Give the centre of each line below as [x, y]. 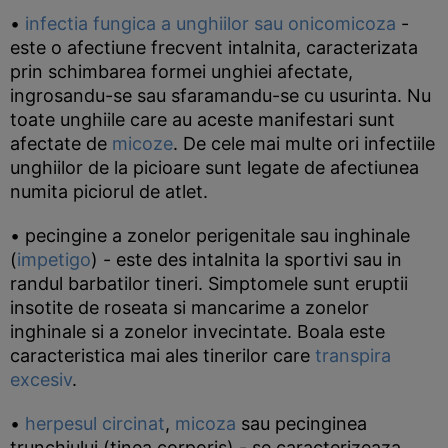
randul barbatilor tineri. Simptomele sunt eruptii [209, 283]
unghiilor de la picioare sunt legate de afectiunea [214, 167]
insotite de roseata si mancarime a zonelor [189, 307]
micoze [142, 143]
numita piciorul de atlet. [109, 191]
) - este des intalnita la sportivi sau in [246, 259]
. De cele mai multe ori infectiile [304, 143]
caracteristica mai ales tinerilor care [162, 355]
